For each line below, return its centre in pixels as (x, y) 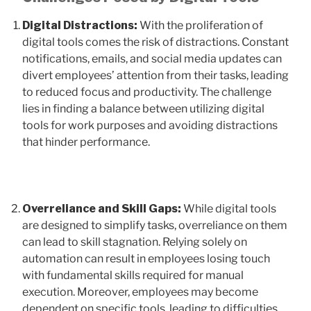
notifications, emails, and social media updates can (152, 58)
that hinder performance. (86, 142)
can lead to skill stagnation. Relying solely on (135, 242)
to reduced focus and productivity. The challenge (147, 92)
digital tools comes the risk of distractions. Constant (155, 42)
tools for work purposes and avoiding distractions (150, 125)
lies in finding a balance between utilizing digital (143, 108)
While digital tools (230, 208)
